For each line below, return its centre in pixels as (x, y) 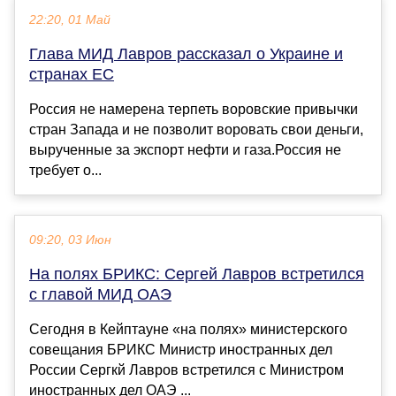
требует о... (65, 171)
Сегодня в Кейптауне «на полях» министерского (188, 330)
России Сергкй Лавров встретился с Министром (187, 370)
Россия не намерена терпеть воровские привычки (194, 110)
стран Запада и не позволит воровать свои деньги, (196, 130)
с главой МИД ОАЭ (100, 295)
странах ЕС (72, 75)
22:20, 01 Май (70, 20)
